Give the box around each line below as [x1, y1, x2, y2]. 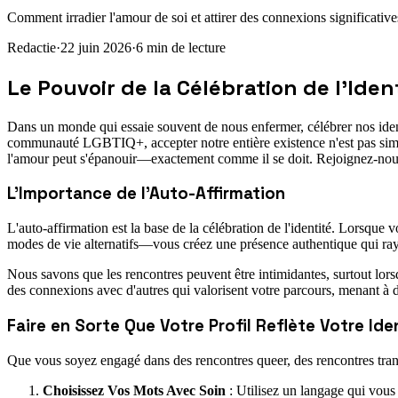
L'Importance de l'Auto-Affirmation [7, 183, 285, 204]
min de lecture [147, 39, 226, 55]
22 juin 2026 [60, 39, 131, 55]
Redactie [7, 39, 56, 55]
